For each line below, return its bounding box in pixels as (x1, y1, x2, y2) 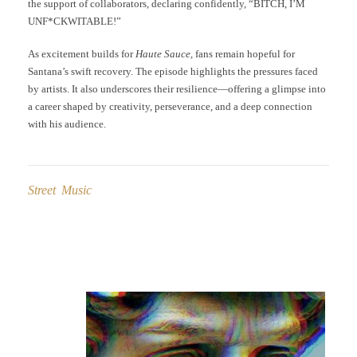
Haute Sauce (135, 48, 190, 61)
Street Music (28, 182, 92, 197)
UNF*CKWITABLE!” (28, 14, 121, 27)
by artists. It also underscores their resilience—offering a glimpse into (28, 83, 326, 96)
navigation (11, 279, 89, 299)
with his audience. (28, 118, 106, 131)
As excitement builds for (28, 48, 135, 61)
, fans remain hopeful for (190, 48, 295, 61)
